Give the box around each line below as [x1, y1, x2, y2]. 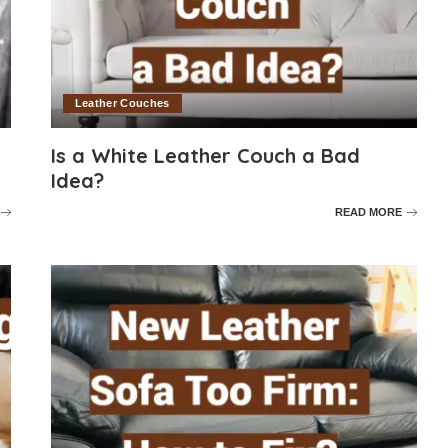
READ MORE [335, 206, 403, 219]
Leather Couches [74, 96, 170, 109]
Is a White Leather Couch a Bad [50, 142, 360, 168]
